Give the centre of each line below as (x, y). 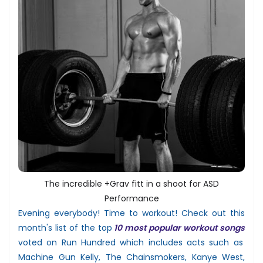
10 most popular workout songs (180, 227)
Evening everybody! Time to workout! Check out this (131, 213)
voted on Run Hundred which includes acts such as (131, 242)
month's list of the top (65, 227)
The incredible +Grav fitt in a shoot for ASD (131, 183)
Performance (131, 198)
